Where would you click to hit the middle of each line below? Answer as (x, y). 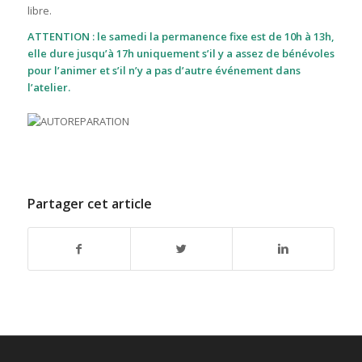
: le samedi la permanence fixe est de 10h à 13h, (213, 36)
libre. (39, 10)
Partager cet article (89, 203)
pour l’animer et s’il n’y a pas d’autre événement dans (164, 70)
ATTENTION (58, 36)
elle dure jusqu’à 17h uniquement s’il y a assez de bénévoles (181, 53)
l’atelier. (48, 87)
